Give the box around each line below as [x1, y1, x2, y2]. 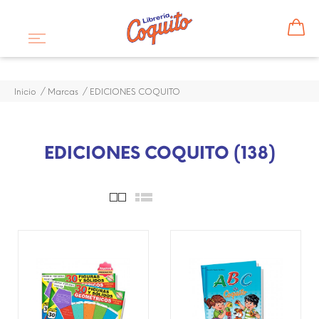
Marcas [48, 86, 78, 97]
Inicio [14, 86, 36, 97]
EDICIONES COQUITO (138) [43, 142, 276, 163]
